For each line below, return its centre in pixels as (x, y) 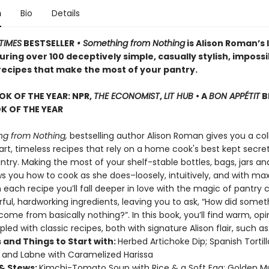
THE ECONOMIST (126, 96)
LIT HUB (180, 96)
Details (65, 13)
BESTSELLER (48, 43)
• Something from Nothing (129, 43)
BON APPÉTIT (234, 96)
